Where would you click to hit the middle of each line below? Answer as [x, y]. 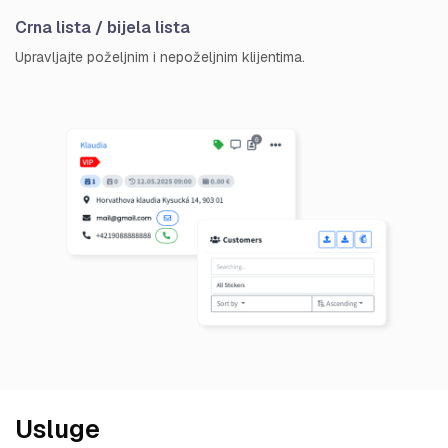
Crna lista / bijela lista [102, 27]
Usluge [57, 429]
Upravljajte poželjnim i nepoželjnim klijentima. [160, 56]
